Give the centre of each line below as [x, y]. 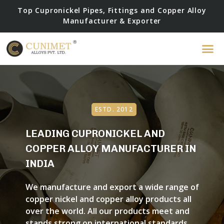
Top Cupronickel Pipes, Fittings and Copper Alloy [112, 10]
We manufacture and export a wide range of [112, 187]
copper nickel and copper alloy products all [108, 199]
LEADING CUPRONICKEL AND [95, 133]
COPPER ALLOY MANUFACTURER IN [110, 148]
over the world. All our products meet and [107, 211]
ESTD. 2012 [114, 109]
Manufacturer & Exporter [112, 21]
